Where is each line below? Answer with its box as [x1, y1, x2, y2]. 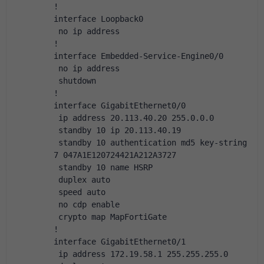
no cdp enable [54, 200, 120, 209]
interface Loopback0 [54, 14, 143, 24]
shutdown [54, 76, 96, 85]
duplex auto [54, 175, 110, 184]
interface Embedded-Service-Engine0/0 [54, 51, 223, 61]
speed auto [54, 187, 105, 197]
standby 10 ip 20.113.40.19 [54, 126, 181, 135]
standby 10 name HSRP [54, 163, 153, 172]
